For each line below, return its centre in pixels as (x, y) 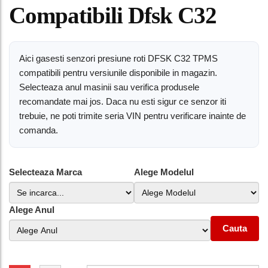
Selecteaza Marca (45, 172)
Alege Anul (32, 210)
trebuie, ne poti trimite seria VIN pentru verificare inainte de (133, 116)
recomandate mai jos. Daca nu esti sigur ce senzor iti (123, 101)
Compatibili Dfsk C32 (113, 15)
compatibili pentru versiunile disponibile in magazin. (118, 73)
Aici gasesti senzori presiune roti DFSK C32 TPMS (118, 58)
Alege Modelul (164, 172)
